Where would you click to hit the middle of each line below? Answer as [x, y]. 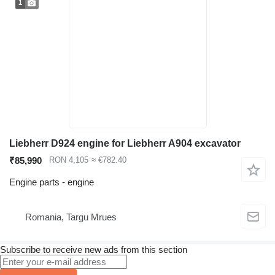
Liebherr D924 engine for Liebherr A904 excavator [125, 143]
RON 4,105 [69, 160]
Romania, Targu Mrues [71, 217]
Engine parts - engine [52, 182]
